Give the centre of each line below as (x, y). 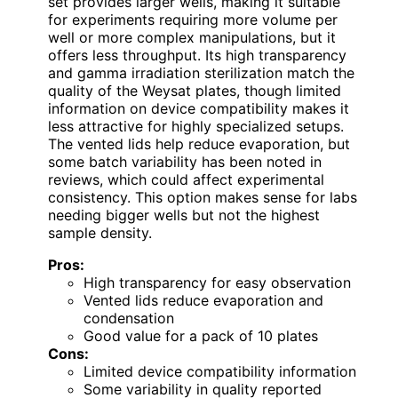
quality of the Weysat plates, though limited (195, 90)
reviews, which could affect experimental (186, 179)
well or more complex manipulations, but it (192, 37)
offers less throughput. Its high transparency (197, 55)
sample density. (100, 232)
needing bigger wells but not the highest (184, 215)
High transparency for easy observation (217, 282)
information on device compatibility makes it (199, 108)
